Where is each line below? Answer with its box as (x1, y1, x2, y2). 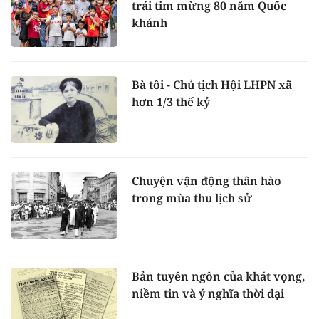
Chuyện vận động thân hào (132, 172, 281, 189)
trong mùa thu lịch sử (132, 189, 252, 206)
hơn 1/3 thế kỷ (132, 93, 210, 110)
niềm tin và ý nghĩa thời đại (132, 286, 284, 302)
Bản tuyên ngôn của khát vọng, (132, 268, 305, 285)
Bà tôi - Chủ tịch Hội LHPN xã (132, 76, 292, 93)
